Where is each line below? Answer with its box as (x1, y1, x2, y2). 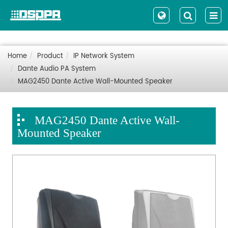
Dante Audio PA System (18, 64, 96, 74)
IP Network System (73, 51, 134, 62)
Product (37, 51, 63, 62)
